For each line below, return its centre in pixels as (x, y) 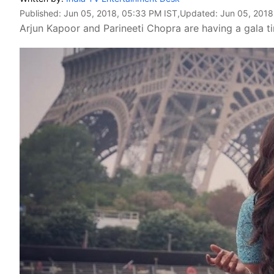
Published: (42, 13)
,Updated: (199, 13)
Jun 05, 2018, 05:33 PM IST (120, 13)
